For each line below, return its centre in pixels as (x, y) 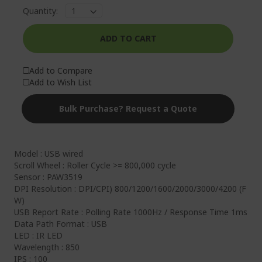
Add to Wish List (61, 82)
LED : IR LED (38, 235)
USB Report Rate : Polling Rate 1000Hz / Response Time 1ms (131, 212)
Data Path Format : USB (61, 224)
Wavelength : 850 (47, 247)
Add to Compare (61, 70)
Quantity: (40, 11)
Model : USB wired (49, 154)
